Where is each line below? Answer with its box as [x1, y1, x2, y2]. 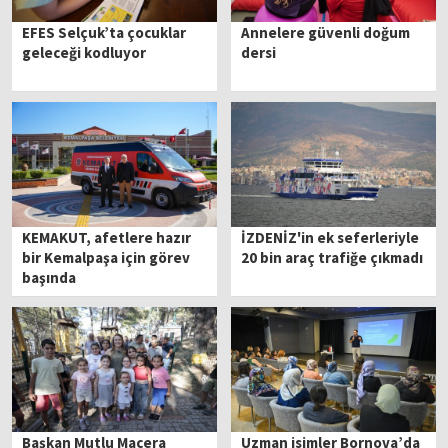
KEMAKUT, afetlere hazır [22, 228, 192, 248]
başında [22, 268, 77, 288]
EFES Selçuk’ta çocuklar [22, 22, 187, 42]
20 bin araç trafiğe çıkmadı [241, 248, 424, 268]
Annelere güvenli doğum [241, 22, 411, 42]
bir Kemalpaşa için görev [22, 248, 191, 268]
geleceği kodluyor [22, 42, 147, 62]
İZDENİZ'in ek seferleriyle [241, 228, 420, 248]
